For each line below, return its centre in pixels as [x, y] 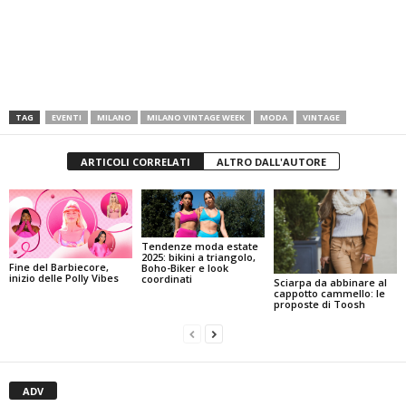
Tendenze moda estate [199, 246]
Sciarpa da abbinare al [330, 283]
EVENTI [67, 117]
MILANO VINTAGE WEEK [196, 117]
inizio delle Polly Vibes [64, 278]
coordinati [166, 279]
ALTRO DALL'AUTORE [271, 162]
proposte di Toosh [319, 304]
